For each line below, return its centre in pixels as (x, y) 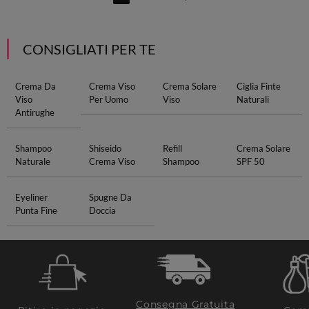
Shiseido (105, 148)
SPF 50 (251, 161)
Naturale (32, 161)
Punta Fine (36, 210)
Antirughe (34, 112)
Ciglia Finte (259, 86)
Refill (172, 148)
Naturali (253, 99)
